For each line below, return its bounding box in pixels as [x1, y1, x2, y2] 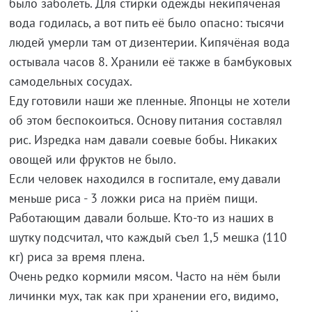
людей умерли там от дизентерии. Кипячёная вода [8, 34, 290, 51]
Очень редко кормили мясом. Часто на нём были [8, 268, 281, 285]
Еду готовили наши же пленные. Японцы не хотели [8, 93, 290, 109]
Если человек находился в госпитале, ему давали [8, 171, 281, 187]
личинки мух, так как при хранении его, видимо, [8, 288, 278, 304]
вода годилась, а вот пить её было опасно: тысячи [8, 15, 284, 31]
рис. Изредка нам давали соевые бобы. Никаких [8, 132, 277, 148]
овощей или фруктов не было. [8, 151, 176, 168]
